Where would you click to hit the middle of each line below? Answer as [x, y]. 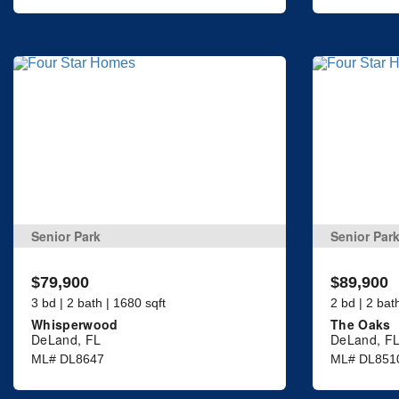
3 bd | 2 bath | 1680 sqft [98, 303]
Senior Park [66, 236]
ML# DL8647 [68, 359]
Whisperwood [75, 325]
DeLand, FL [66, 340]
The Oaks [361, 325]
